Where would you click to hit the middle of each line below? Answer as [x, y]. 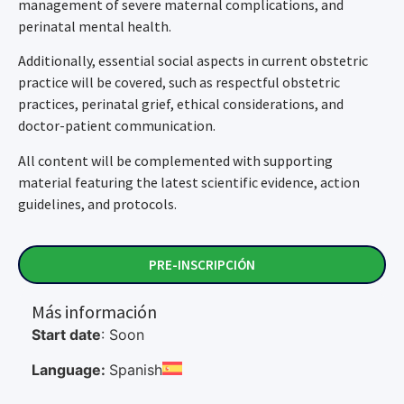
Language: [70, 369]
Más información [94, 312]
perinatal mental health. [95, 26]
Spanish [136, 369]
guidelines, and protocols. [97, 203]
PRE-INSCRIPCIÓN [202, 265]
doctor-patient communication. [117, 126]
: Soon [123, 335]
